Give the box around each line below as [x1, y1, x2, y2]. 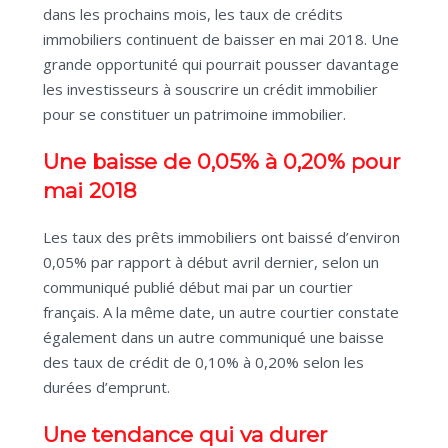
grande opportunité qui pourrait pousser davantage [43, 54, 399, 75]
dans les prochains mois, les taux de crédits [43, 4, 343, 25]
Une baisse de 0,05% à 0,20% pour [43, 149, 400, 175]
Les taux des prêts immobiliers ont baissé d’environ [43, 227, 400, 248]
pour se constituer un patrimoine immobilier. [43, 104, 346, 125]
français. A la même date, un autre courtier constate [43, 302, 399, 323]
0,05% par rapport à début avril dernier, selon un [43, 252, 379, 273]
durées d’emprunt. [43, 377, 170, 398]
